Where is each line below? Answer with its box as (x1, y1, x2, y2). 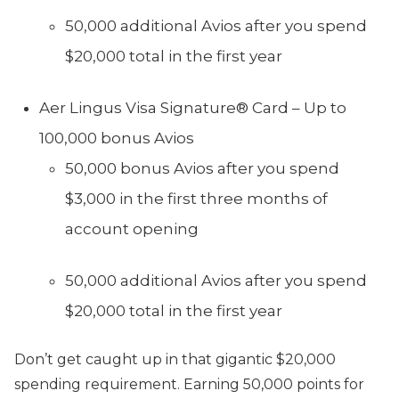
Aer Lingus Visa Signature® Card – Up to (39, 99, 346, 117)
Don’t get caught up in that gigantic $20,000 (14, 351, 336, 368)
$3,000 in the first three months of (65, 190, 328, 208)
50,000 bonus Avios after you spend (65, 159, 339, 177)
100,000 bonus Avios (39, 129, 194, 147)
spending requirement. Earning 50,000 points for (14, 376, 364, 393)
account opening (65, 220, 199, 238)
